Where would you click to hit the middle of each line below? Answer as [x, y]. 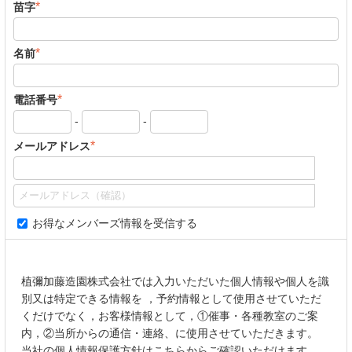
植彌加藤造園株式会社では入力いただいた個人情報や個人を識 [175, 282]
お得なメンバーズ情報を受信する [115, 224]
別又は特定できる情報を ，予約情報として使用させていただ [171, 299]
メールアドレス [52, 146]
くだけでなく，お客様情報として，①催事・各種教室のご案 [170, 316]
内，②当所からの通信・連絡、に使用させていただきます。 [171, 334]
